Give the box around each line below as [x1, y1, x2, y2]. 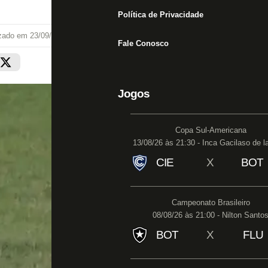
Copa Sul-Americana [175, 126, 246, 135]
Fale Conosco [118, 39, 169, 48]
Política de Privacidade [118, 10, 203, 19]
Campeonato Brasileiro [171, 198, 250, 207]
